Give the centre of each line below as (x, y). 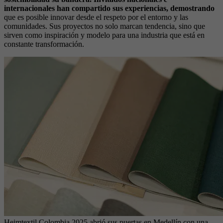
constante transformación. (44, 44)
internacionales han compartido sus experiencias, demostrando (109, 8)
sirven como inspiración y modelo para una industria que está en (104, 35)
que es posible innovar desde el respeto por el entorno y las (96, 17)
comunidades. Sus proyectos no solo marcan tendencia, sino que (105, 26)
